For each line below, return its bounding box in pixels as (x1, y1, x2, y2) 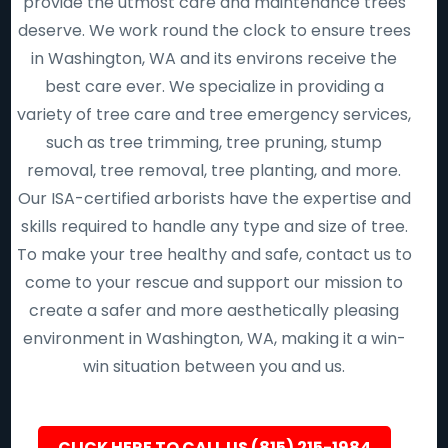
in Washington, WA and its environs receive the (31, 47, 398, 70)
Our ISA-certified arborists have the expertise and (17, 187, 411, 210)
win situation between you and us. (83, 355, 346, 378)
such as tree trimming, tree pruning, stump (46, 131, 383, 154)
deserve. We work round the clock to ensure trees (17, 19, 411, 42)
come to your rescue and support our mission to (25, 271, 404, 294)
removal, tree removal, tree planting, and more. (27, 159, 402, 182)
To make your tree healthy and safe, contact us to (16, 243, 412, 266)
